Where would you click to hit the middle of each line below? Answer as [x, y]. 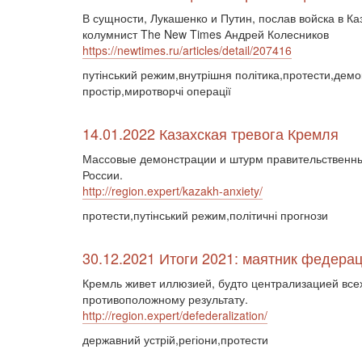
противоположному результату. [165, 299]
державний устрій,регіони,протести [175, 339]
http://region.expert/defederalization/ [175, 315]
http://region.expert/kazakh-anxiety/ [173, 191]
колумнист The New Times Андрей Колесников [206, 34]
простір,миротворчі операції [157, 90]
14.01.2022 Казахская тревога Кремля [210, 133]
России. [103, 175]
